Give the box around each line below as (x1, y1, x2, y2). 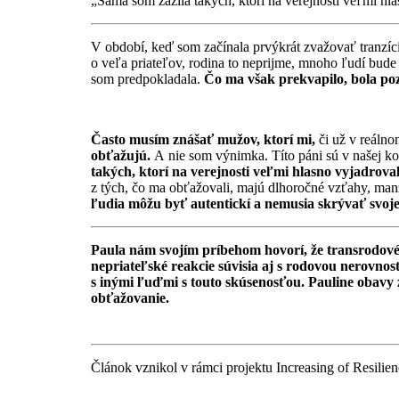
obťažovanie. (91, 290, 169, 306)
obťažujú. (91, 148, 154, 164)
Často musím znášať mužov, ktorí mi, (91, 132, 319, 148)
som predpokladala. (91, 71, 204, 87)
